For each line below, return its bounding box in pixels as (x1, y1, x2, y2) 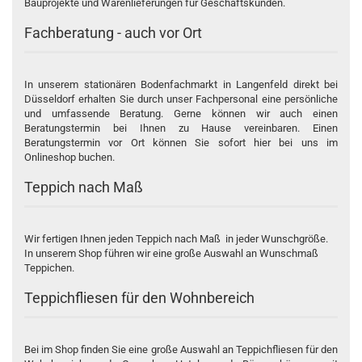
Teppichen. (24, 261, 77, 274)
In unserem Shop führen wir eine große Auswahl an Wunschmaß (24, 246, 318, 259)
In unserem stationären (24, 78, 141, 90)
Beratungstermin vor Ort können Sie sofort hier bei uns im (24, 136, 338, 149)
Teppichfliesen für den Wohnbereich (24, 288, 255, 306)
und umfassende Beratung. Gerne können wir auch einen (24, 107, 338, 120)
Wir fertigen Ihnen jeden (24, 232, 136, 245)
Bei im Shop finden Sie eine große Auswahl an (24, 343, 236, 356)
